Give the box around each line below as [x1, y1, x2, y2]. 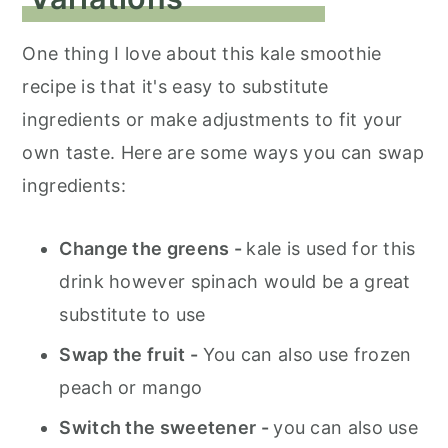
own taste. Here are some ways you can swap [22, 142, 424, 164]
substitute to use [59, 304, 206, 326]
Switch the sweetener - [59, 417, 274, 439]
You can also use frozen [202, 344, 412, 366]
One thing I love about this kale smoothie [22, 43, 382, 65]
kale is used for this [246, 238, 416, 260]
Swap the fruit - [59, 344, 203, 366]
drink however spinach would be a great [59, 271, 411, 293]
